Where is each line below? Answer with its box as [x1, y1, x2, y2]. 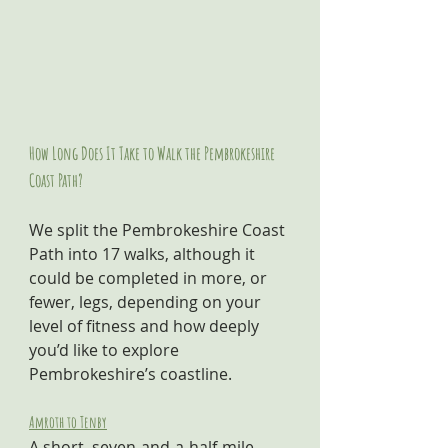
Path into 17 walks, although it [29, 243, 259, 265]
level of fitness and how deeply [29, 315, 263, 337]
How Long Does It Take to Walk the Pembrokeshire [29, 142, 278, 164]
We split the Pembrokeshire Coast [29, 219, 289, 241]
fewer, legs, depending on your [29, 291, 265, 313]
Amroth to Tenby [29, 412, 107, 432]
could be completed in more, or [29, 267, 271, 289]
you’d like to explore [29, 339, 183, 361]
